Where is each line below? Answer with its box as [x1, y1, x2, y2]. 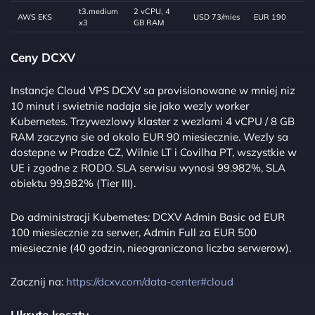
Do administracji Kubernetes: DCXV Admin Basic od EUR [11, 210, 285, 224]
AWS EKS [17, 11, 52, 22]
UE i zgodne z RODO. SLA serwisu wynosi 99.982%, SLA [11, 160, 285, 174]
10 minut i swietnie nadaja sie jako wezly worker [11, 98, 249, 112]
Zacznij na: [11, 274, 66, 288]
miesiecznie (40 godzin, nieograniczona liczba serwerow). [11, 240, 291, 255]
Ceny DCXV [11, 49, 75, 65]
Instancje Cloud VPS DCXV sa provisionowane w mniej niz [11, 83, 295, 97]
